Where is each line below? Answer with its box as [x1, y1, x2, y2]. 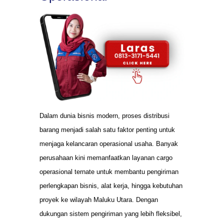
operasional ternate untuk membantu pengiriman [39, 167, 178, 175]
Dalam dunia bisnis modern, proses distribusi [39, 111, 169, 119]
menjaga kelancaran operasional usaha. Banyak [39, 139, 178, 147]
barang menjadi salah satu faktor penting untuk [39, 125, 175, 133]
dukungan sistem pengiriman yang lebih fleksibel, [39, 209, 182, 217]
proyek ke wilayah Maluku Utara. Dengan [39, 195, 158, 203]
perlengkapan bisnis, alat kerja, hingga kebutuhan [39, 181, 182, 189]
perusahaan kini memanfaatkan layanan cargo [39, 153, 172, 161]
